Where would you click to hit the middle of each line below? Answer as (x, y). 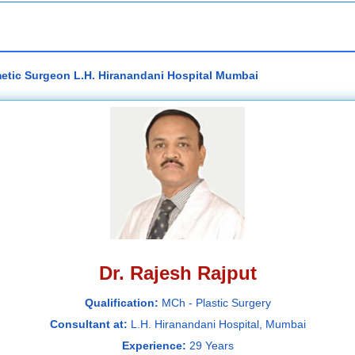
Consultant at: (90, 324)
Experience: (155, 346)
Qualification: (123, 303)
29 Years (211, 346)
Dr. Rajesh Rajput (177, 273)
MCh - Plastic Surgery (216, 303)
